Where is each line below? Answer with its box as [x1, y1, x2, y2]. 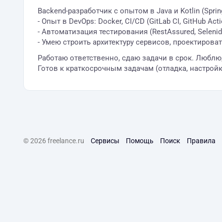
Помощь [126, 137, 154, 145]
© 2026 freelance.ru [23, 137, 84, 145]
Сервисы [91, 137, 119, 145]
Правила [187, 137, 216, 145]
